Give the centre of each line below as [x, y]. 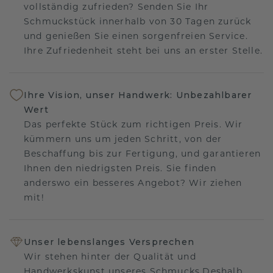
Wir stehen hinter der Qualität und [110, 257]
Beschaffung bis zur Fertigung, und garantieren [143, 153]
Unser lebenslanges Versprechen [109, 242]
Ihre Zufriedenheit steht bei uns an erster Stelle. [143, 50]
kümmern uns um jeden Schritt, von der [123, 139]
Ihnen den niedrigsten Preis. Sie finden [120, 168]
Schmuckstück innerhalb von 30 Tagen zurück [138, 21]
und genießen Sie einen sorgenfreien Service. [136, 36]
